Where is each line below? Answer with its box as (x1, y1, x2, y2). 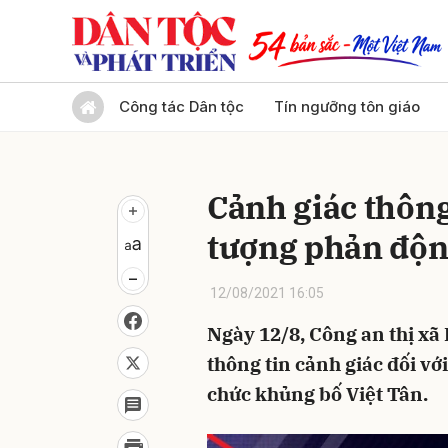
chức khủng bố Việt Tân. (207, 382, 428, 406)
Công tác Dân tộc (119, 97, 244, 116)
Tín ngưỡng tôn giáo (274, 97, 420, 116)
